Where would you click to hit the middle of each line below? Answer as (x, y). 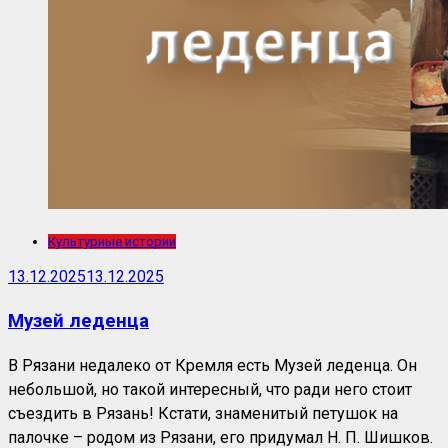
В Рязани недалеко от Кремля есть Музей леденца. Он (212, 366)
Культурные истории (112, 242)
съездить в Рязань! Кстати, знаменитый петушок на (203, 414)
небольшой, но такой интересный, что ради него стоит (210, 390)
